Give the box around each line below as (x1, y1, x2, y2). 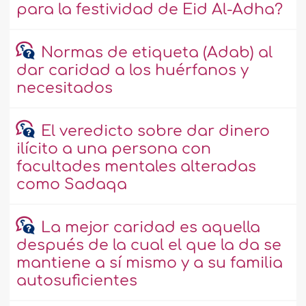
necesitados (16, 80, 113, 97)
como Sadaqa (16, 176, 128, 193)
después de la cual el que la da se (16, 237, 282, 254)
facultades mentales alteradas (16, 158, 257, 176)
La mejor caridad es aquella (40, 219, 260, 236)
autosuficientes (16, 273, 138, 290)
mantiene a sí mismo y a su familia (16, 255, 283, 272)
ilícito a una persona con (16, 141, 212, 158)
